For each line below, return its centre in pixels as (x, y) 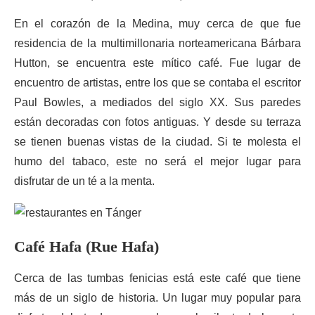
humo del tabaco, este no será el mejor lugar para (157, 161)
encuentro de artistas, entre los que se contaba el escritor (157, 83)
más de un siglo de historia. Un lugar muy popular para (157, 298)
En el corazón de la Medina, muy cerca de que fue (157, 24)
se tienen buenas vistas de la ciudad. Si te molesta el (157, 142)
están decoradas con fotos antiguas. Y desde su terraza (157, 122)
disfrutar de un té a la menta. (84, 181)
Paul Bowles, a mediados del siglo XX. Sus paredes (157, 102)
